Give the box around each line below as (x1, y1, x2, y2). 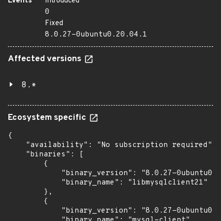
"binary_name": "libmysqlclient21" (8, 178, 208, 187)
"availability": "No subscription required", (8, 141, 217, 150)
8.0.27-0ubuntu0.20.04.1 (45, 30, 147, 39)
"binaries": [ (8, 150, 83, 159)
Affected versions (8, 54, 83, 65)
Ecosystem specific (8, 112, 88, 123)
